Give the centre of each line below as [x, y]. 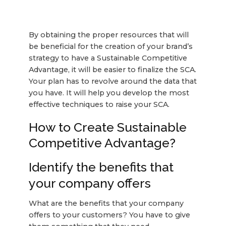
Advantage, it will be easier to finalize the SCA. [112, 70]
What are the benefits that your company [106, 203]
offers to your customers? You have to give [109, 215]
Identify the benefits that [101, 167]
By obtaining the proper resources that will [108, 35]
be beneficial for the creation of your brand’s [110, 47]
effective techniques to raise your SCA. [99, 105]
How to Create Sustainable [107, 127]
